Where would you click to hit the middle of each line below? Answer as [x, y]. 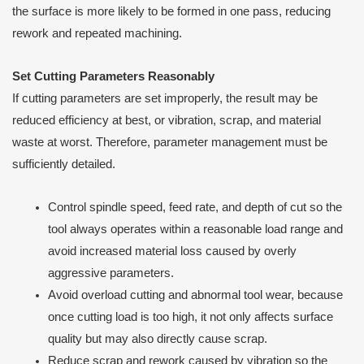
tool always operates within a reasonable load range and [195, 229]
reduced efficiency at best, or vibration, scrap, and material [167, 120]
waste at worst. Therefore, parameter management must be [170, 142]
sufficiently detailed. [64, 164]
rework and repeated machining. [97, 34]
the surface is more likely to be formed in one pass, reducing [171, 12]
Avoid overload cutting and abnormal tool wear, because [195, 295]
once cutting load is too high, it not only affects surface [190, 316]
